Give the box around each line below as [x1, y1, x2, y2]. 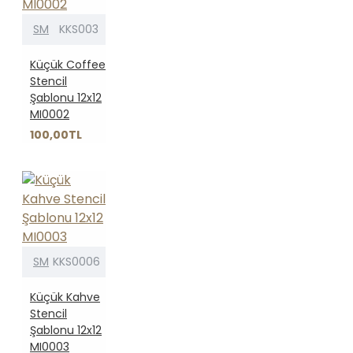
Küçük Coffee [30, 56, 106, 72]
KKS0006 [53, 253, 100, 269]
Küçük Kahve [30, 288, 100, 305]
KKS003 [58, 20, 98, 37]
